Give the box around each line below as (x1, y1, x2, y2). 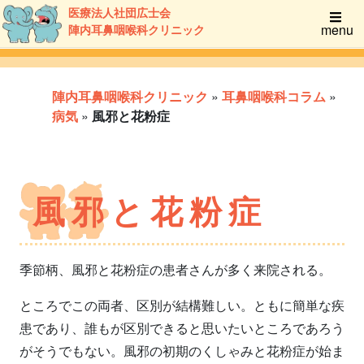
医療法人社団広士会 (67, 4, 171, 20)
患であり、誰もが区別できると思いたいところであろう (19, 318, 344, 337)
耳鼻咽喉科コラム (222, 86, 326, 106)
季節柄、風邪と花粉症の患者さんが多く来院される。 (19, 259, 331, 279)
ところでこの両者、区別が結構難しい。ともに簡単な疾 (19, 295, 344, 314)
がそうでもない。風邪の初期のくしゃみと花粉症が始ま (19, 340, 344, 360)
